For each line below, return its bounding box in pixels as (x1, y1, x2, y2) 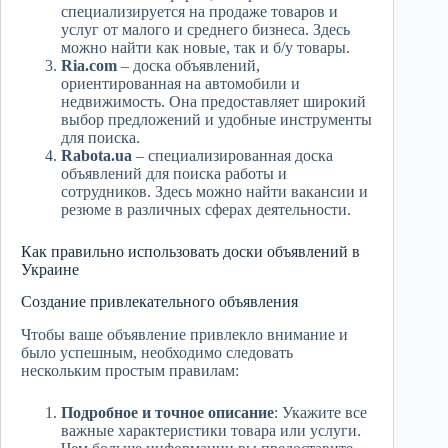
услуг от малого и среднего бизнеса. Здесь (61, 20, 350, 38)
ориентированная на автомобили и (61, 74, 300, 92)
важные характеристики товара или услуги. (61, 422, 361, 440)
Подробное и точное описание (61, 404, 274, 422)
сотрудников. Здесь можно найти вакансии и (61, 182, 368, 200)
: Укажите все (274, 404, 367, 422)
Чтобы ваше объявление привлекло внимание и (21, 326, 348, 344)
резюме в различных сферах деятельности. (61, 200, 351, 218)
